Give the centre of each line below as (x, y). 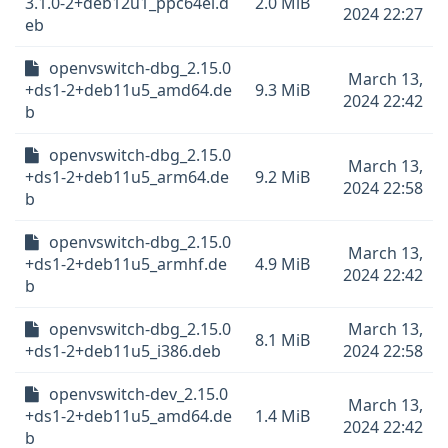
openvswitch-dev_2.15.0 (138, 394)
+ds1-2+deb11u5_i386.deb (123, 351)
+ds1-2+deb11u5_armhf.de (126, 264)
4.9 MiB (282, 264)
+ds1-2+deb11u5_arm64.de (127, 177)
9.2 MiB (282, 177)
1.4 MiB (282, 416)
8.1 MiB (282, 340)
